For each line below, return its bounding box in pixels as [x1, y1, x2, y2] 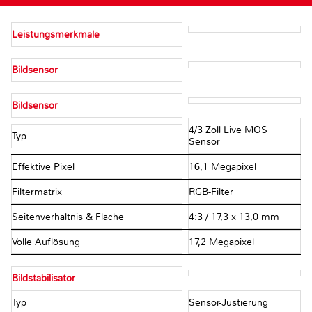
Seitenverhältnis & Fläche [12, 211, 127, 224]
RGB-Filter [188, 186, 233, 198]
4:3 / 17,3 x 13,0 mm [188, 211, 279, 224]
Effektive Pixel [12, 161, 77, 173]
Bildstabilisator [12, 272, 75, 285]
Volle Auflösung [12, 236, 83, 249]
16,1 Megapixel [188, 161, 256, 173]
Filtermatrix [12, 186, 65, 198]
